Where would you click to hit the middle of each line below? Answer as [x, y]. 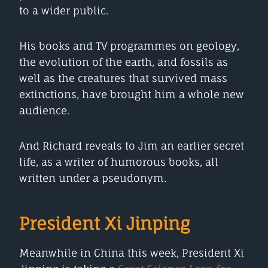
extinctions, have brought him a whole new [132, 94]
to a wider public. [64, 10]
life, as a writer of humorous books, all [119, 162]
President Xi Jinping [104, 223]
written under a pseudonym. [93, 178]
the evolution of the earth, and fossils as [124, 62]
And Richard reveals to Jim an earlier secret [132, 145]
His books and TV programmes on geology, [129, 45]
